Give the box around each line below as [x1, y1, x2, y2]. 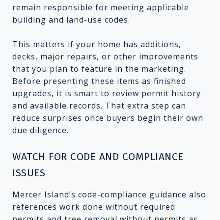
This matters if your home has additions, [12, 38, 181, 50]
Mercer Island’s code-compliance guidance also [12, 189, 206, 200]
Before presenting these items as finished [12, 75, 186, 86]
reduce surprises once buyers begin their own [12, 112, 203, 123]
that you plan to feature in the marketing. [12, 63, 186, 74]
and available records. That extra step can [12, 100, 186, 111]
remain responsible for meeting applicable [12, 1, 189, 13]
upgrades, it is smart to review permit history [12, 87, 201, 99]
